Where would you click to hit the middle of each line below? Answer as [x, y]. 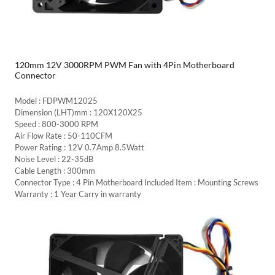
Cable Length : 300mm [55, 171]
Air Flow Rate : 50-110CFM [64, 136]
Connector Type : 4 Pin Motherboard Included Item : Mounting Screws [137, 183]
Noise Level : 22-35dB [54, 159]
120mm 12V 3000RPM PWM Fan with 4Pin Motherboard [125, 65]
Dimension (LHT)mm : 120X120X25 [79, 113]
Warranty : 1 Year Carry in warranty [78, 194]
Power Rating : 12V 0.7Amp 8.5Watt [79, 148]
